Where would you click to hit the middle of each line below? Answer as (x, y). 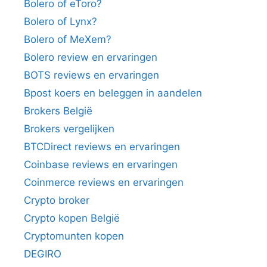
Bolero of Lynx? (60, 21)
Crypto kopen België (72, 218)
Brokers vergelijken (69, 128)
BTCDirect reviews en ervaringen (102, 146)
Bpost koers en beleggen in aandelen (113, 93)
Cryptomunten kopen (74, 236)
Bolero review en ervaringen (91, 57)
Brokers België (58, 111)
